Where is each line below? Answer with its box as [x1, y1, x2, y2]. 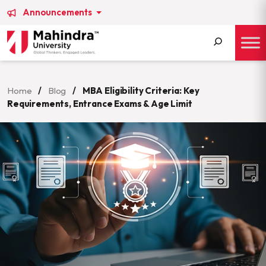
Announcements [23, 7, 94, 18]
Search [200, 60, 229, 72]
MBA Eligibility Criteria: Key [82, 85, 200, 96]
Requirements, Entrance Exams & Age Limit [7, 98, 192, 109]
